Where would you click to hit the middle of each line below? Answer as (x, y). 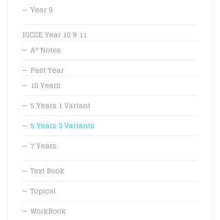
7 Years (43, 145)
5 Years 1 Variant (60, 105)
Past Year (47, 70)
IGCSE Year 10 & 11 (55, 34)
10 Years (45, 85)
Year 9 (41, 9)
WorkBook (48, 211)
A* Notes (46, 50)
